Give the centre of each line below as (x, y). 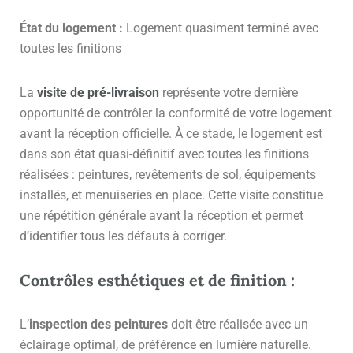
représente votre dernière (229, 92)
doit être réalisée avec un (238, 324)
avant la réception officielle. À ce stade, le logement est (171, 133)
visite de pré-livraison (98, 92)
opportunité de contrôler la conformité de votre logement (176, 113)
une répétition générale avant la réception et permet (162, 215)
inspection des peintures (98, 324)
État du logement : (71, 28)
